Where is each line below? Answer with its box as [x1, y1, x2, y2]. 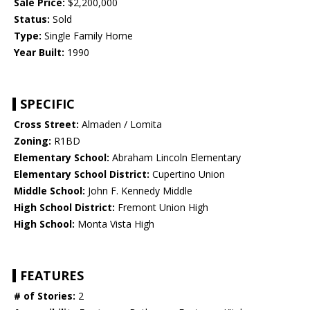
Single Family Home [42, 29, 133, 43]
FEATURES [20, 267, 84, 284]
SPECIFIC [20, 95, 75, 113]
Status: [14, 12, 50, 26]
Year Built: [14, 46, 64, 60]
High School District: [14, 201, 115, 215]
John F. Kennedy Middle [85, 184, 192, 198]
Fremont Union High [115, 201, 208, 215]
